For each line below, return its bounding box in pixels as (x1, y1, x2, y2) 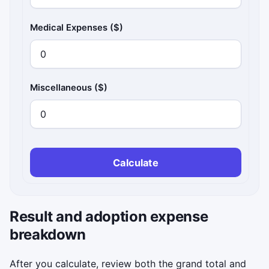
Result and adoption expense (10, 207, 208, 225)
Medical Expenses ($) (30, 22, 124, 33)
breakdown (10, 225, 86, 243)
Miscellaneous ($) (30, 82, 108, 93)
